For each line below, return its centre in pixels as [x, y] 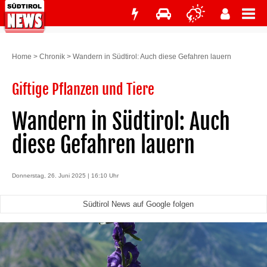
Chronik [52, 57]
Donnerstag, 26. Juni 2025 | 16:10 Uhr [65, 176]
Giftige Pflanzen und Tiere [83, 89]
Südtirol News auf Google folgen [138, 204]
